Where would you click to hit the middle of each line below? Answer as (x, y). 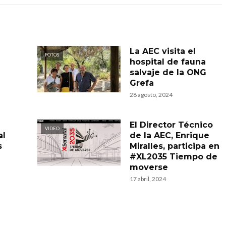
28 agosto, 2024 (151, 95)
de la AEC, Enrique (169, 135)
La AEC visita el (163, 51)
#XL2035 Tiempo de (174, 157)
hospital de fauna (168, 62)
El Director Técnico (171, 125)
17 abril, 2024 (148, 179)
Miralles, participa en (175, 146)
